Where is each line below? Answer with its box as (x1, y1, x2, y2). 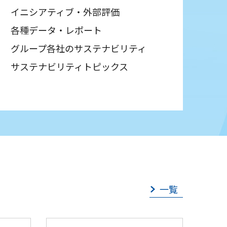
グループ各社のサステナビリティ (11, 41, 146, 55)
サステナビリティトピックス (11, 59, 128, 73)
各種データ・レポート (11, 23, 102, 36)
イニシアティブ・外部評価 (11, 5, 120, 18)
